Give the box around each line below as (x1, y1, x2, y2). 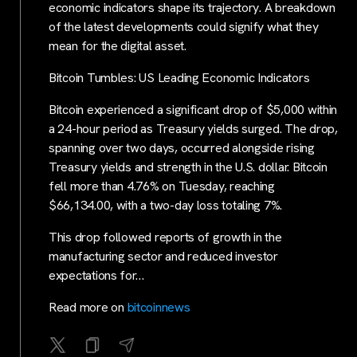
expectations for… (49, 266, 144, 284)
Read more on (49, 298, 127, 316)
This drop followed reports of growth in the (49, 228, 282, 245)
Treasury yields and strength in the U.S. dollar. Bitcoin (49, 158, 328, 175)
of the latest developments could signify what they (49, 18, 319, 35)
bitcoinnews (127, 298, 190, 316)
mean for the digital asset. (49, 37, 186, 54)
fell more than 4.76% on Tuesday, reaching (49, 177, 275, 194)
